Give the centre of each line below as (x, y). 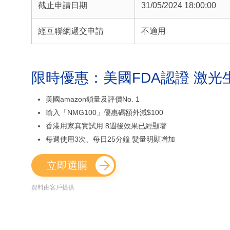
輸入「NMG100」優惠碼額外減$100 (104, 113)
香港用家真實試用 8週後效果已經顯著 (106, 126)
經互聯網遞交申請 (71, 31)
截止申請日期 (62, 6)
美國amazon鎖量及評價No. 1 (93, 99)
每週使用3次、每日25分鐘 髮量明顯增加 (110, 139)
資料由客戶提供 (53, 188)
